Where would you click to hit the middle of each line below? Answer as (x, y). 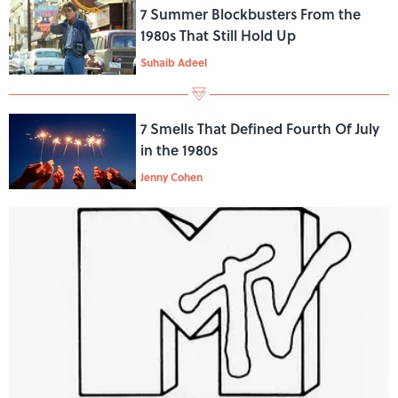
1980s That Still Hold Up (218, 36)
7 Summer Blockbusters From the (250, 14)
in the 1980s (179, 150)
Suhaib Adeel (173, 63)
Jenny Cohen (171, 177)
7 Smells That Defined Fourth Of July (259, 129)
